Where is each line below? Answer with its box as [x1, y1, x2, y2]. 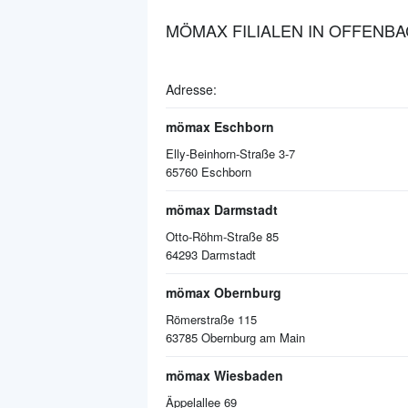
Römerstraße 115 [166, 311, 257, 328]
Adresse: [166, 80, 217, 98]
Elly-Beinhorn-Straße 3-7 [166, 145, 295, 162]
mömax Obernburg [166, 283, 281, 301]
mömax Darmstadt [166, 200, 278, 219]
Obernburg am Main [201, 329, 305, 346]
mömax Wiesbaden [166, 366, 283, 384]
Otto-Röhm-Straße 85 [166, 228, 279, 245]
